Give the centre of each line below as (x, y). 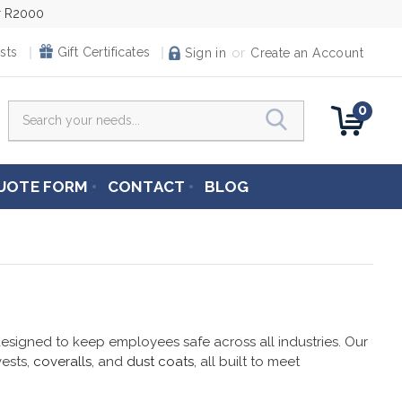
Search (327, 110)
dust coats (160, 361)
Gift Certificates (104, 52)
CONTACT (146, 186)
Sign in (206, 52)
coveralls (62, 361)
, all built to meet (247, 361)
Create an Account (307, 52)
